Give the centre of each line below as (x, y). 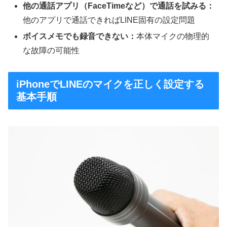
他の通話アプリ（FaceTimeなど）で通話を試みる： (119, 6)
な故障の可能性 (51, 50)
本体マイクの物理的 (173, 36)
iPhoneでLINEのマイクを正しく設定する (110, 84)
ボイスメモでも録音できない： (80, 36)
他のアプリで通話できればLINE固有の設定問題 (109, 20)
